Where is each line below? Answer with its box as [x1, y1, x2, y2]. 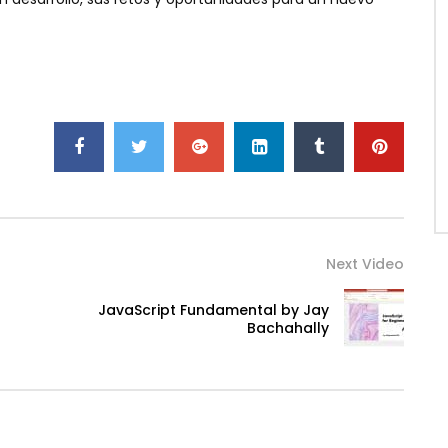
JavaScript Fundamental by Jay [98, 300, 329, 321]
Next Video [326, 254, 404, 275]
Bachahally [247, 318, 329, 339]
